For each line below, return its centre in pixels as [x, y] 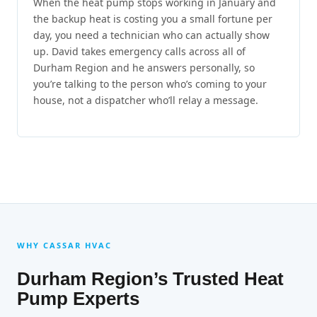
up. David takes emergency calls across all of [139, 51]
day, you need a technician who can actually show [151, 35]
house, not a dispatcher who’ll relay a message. [146, 100]
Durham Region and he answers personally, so [144, 67]
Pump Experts [78, 299]
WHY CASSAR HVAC [64, 246]
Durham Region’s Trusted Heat [150, 279]
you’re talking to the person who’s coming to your [150, 83]
